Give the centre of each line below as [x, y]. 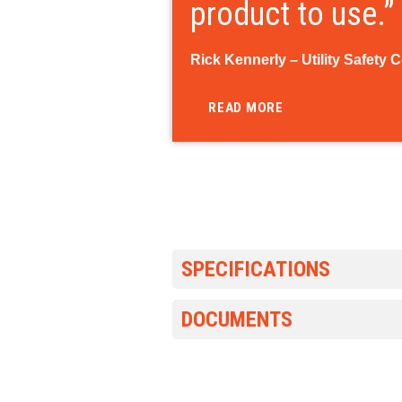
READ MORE [246, 108]
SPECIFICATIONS [256, 270]
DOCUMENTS [237, 320]
